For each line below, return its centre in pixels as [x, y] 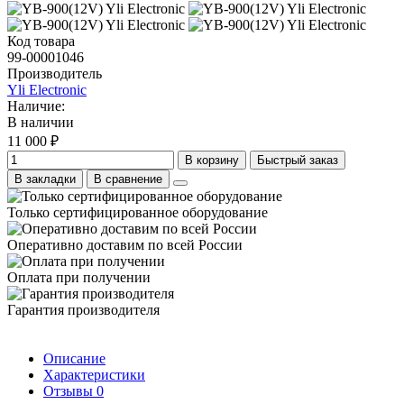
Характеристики [94, 374]
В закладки [45, 179]
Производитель [55, 73]
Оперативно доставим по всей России [125, 244]
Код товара [41, 41]
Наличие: [36, 106]
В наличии [41, 122]
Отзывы [70, 390]
